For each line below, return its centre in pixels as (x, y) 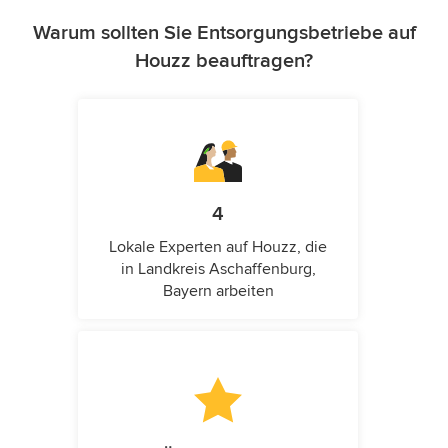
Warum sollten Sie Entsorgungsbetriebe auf (224, 33)
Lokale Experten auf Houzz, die (218, 247)
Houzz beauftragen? (224, 61)
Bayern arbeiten (218, 291)
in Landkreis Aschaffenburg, (218, 269)
